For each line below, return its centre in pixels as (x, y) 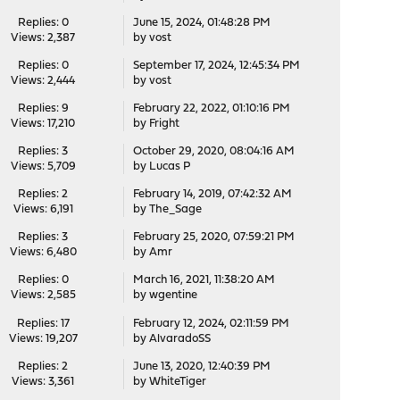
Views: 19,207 (43, 338)
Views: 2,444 (43, 81)
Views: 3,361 (43, 382)
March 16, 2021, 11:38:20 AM (204, 280)
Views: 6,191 (43, 209)
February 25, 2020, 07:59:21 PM (213, 237)
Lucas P (169, 167)
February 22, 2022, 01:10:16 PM (211, 108)
